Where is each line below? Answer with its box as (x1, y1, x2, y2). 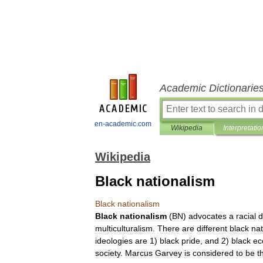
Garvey (155, 248, 182, 258)
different (197, 224, 227, 233)
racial (236, 211, 256, 221)
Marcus (125, 248, 153, 258)
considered (193, 248, 234, 258)
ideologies (95, 236, 133, 245)
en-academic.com (95, 120, 151, 128)
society (95, 248, 120, 258)
